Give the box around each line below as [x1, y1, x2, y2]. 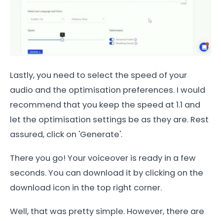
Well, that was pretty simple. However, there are [10, 206, 204, 218]
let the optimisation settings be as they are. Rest [10, 114, 209, 126]
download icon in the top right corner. [10, 182, 164, 194]
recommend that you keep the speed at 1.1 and [10, 99, 200, 111]
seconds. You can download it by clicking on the [10, 167, 203, 179]
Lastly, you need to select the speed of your [10, 70, 187, 81]
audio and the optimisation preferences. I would [10, 84, 205, 96]
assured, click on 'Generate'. [10, 129, 124, 141]
